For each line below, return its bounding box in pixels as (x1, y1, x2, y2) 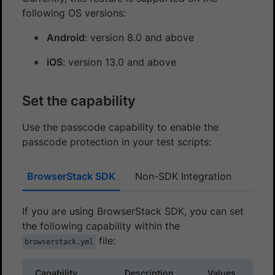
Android (47, 31, 85, 44)
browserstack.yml (25, 237, 93, 246)
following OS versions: (22, 6, 126, 19)
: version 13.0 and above (63, 55, 176, 68)
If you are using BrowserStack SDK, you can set (22, 204, 244, 217)
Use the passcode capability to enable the (22, 120, 219, 133)
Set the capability (22, 92, 136, 109)
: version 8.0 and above (85, 31, 194, 44)
